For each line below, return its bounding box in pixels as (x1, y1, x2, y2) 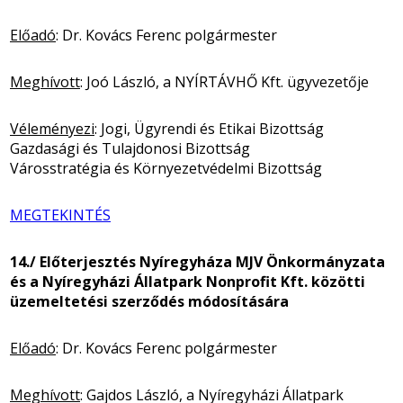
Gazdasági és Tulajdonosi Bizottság (10, 138, 250, 158)
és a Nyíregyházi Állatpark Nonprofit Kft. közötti (10, 271, 365, 291)
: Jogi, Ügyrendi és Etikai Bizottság (94, 118, 324, 139)
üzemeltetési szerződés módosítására (10, 291, 289, 311)
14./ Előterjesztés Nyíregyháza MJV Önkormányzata (10, 251, 385, 272)
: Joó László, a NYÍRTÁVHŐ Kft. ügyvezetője (80, 71, 369, 92)
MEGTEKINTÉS (10, 204, 111, 225)
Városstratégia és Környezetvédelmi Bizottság (10, 157, 322, 178)
